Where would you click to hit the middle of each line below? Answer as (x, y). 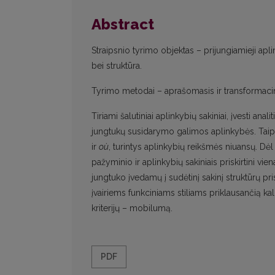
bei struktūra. (117, 66)
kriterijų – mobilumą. (132, 208)
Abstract (123, 25)
